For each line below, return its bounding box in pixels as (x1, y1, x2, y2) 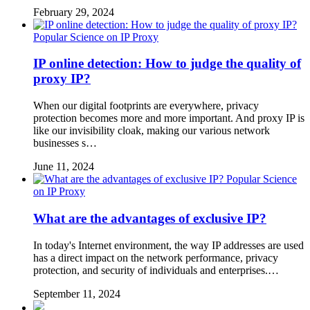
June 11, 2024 (33, 161, 94, 173)
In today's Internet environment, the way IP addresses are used (33, 239, 304, 251)
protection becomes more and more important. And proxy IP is (33, 112, 304, 125)
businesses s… (33, 137, 97, 149)
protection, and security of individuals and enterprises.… (33, 264, 279, 276)
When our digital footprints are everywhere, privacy (33, 100, 259, 112)
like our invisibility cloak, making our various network (33, 125, 270, 137)
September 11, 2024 (33, 287, 120, 300)
